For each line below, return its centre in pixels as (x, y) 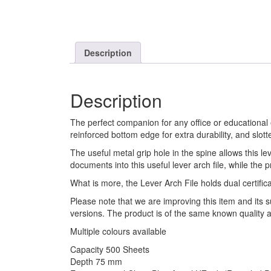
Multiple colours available (118, 231)
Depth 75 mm (96, 262)
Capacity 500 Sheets (110, 250)
